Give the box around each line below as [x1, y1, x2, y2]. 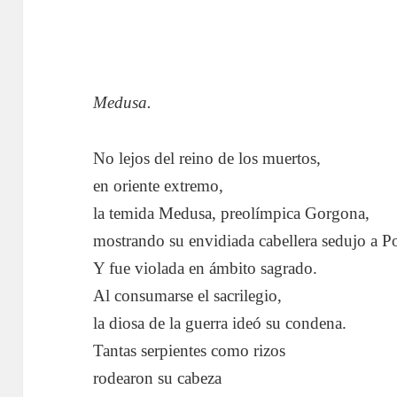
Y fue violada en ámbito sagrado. [93, 258, 318, 277]
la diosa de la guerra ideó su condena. [93, 313, 347, 332]
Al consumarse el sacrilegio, [93, 285, 283, 305]
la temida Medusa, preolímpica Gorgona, [93, 203, 370, 222]
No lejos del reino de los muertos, [93, 148, 322, 167]
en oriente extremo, [93, 175, 224, 195]
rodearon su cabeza [93, 368, 222, 387]
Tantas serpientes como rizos [93, 340, 286, 360]
